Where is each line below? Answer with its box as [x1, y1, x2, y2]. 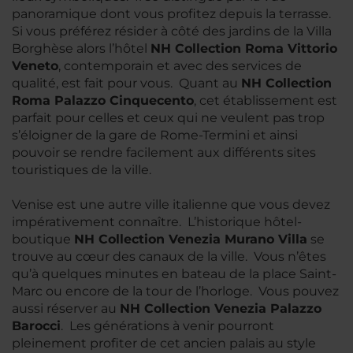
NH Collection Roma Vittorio [150, 41, 337, 56]
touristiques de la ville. [12, 162, 151, 177]
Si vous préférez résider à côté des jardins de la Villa [12, 24, 332, 39]
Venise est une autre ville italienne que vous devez [12, 197, 330, 212]
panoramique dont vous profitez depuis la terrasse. [12, 6, 331, 21]
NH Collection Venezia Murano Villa [74, 232, 307, 247]
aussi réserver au [12, 301, 120, 316]
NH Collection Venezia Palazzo [120, 301, 321, 316]
